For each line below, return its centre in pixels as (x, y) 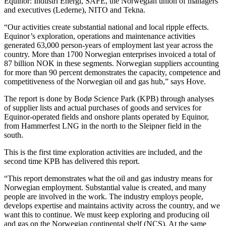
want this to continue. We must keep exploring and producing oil (107, 214)
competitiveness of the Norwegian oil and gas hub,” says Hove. (105, 81)
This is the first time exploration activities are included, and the (103, 152)
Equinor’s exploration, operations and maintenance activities (100, 36)
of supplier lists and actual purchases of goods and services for (103, 107)
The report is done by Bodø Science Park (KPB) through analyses (109, 98)
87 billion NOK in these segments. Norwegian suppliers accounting (111, 63)
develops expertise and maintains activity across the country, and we (112, 205)
